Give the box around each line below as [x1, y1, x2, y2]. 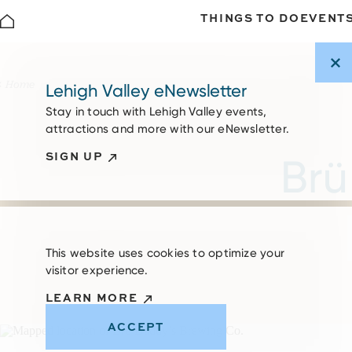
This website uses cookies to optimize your [45, 246, 285, 261]
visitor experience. [45, 263, 148, 278]
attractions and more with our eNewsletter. [45, 122, 290, 137]
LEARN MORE [45, 290, 138, 306]
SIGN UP [45, 148, 103, 164]
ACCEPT [107, 319, 164, 335]
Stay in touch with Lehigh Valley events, [45, 104, 267, 119]
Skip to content [19, 18, 110, 33]
